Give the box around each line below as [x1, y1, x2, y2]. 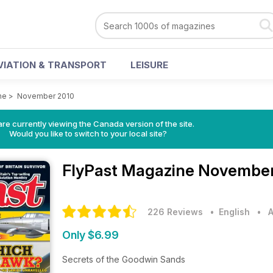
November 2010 [17, 91, 74, 101]
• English [205, 207, 250, 217]
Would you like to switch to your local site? [9, 129, 167, 138]
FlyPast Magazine [62, 161, 198, 180]
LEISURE [130, 59, 168, 71]
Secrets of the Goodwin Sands [62, 254, 188, 264]
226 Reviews [147, 207, 203, 217]
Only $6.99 [62, 229, 119, 241]
